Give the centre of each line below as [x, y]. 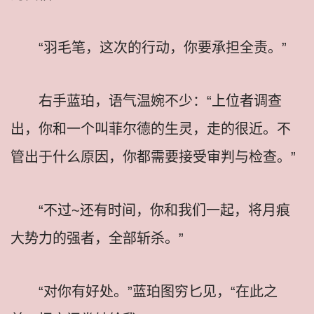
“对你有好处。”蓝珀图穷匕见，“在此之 [158, 291]
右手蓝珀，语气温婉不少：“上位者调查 [160, 101]
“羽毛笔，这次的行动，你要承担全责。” [163, 47]
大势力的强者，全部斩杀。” [97, 238]
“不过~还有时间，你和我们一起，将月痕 [164, 210]
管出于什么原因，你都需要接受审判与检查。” [153, 157]
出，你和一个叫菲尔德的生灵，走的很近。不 [151, 129]
